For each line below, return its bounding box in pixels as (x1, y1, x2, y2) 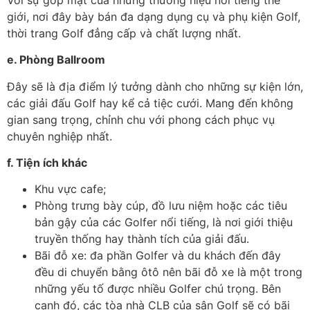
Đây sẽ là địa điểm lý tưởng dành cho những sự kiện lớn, (7, 79, 303, 93)
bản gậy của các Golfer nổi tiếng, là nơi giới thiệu (35, 215, 293, 230)
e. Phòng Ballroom (7, 53, 105, 67)
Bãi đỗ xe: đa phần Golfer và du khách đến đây (35, 248, 281, 263)
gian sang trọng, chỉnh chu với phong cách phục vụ (7, 112, 275, 127)
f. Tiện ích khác (7, 156, 87, 170)
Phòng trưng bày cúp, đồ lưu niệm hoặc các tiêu (35, 199, 287, 213)
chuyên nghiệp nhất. (7, 129, 112, 143)
